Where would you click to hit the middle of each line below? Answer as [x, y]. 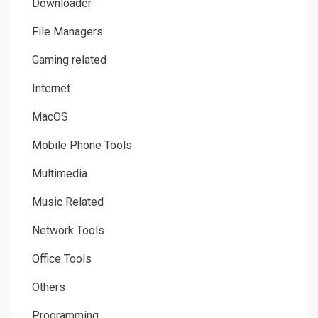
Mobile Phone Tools [82, 146]
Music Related [68, 202]
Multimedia [60, 174]
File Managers [67, 32]
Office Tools [62, 259]
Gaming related [69, 60]
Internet [51, 89]
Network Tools [68, 231]
